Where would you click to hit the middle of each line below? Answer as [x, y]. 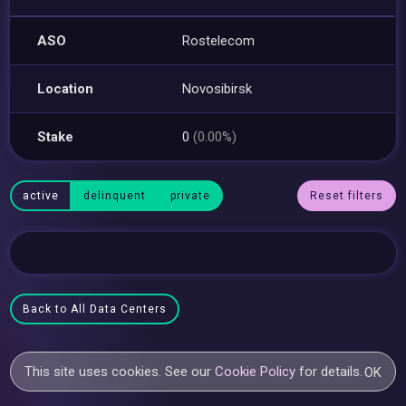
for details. [329, 372]
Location [66, 88]
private [191, 196]
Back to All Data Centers [95, 309]
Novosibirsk [217, 88]
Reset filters [346, 196]
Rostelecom [219, 40]
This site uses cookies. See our [120, 372]
